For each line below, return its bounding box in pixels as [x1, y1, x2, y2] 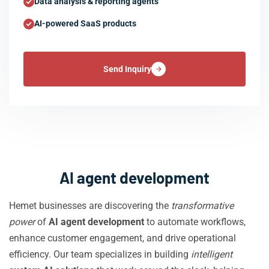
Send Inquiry [103, 64, 151, 74]
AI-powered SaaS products [34, 19, 136, 28]
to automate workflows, [144, 216, 246, 228]
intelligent [191, 249, 232, 260]
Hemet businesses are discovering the [9, 200, 171, 211]
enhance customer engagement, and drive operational [9, 232, 236, 244]
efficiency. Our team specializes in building [9, 249, 191, 260]
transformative [171, 200, 234, 211]
